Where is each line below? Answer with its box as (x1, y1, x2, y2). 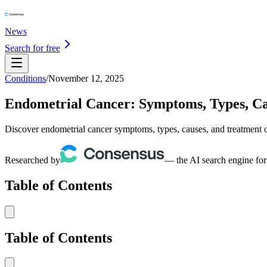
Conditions (5, 73, 46, 83)
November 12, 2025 (48, 73, 124, 83)
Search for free (5, 43, 60, 53)
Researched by (5, 154, 60, 165)
